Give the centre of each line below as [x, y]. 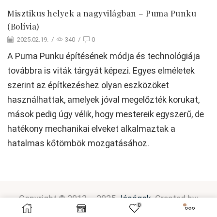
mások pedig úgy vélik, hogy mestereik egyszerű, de [106, 114]
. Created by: [175, 198]
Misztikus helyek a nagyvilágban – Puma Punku [102, 13]
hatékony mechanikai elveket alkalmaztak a [91, 128]
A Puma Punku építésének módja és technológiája [104, 56]
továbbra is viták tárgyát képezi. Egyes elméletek [101, 70]
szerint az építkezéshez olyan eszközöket [88, 85]
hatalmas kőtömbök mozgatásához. [78, 143]
